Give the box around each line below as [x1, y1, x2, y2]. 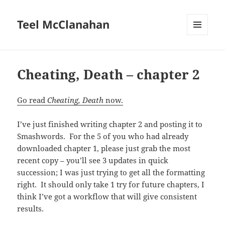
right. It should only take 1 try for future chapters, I [17, 179, 205, 190]
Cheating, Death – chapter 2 [17, 65, 200, 84]
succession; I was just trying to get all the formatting [17, 167, 205, 178]
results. [17, 203, 44, 214]
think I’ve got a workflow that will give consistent [17, 191, 197, 202]
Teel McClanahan [17, 17, 110, 32]
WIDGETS [187, 52, 215, 61]
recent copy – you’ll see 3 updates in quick [17, 155, 169, 166]
